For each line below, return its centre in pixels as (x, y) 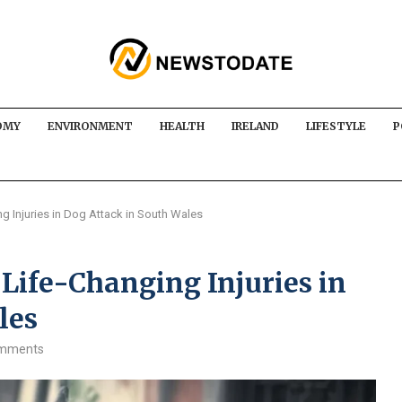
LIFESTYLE (336, 126)
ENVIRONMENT (90, 126)
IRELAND (255, 126)
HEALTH (182, 126)
